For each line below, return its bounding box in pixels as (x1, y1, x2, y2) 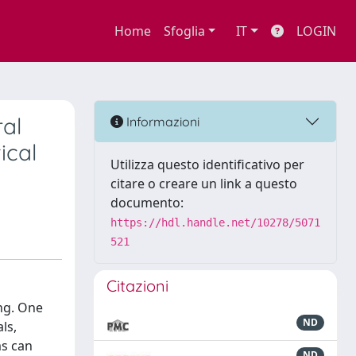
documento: (110, 194, 184, 211)
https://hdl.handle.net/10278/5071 (110, 216, 320, 229)
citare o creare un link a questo (110, 175, 297, 192)
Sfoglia (163, 22, 205, 40)
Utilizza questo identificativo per (110, 156, 304, 173)
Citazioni (106, 276, 168, 296)
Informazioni (123, 113, 199, 130)
